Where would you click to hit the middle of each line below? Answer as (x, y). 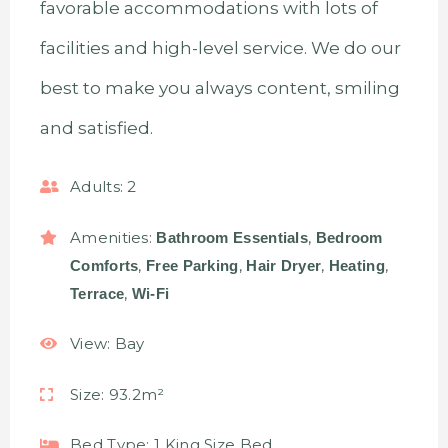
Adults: (97, 186)
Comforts (104, 265)
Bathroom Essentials (232, 237)
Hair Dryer (284, 265)
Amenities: (111, 237)
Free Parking (192, 265)
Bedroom (349, 237)
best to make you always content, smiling (220, 88)
